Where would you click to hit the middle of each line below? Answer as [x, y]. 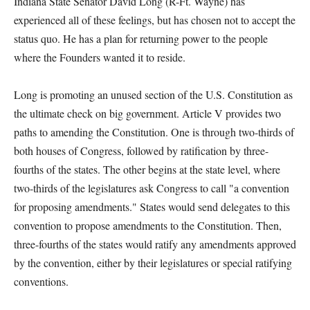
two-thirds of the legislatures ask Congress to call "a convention [152, 188]
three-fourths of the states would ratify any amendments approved [155, 244]
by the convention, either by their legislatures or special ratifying [153, 263]
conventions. [41, 281]
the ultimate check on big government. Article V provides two [147, 113]
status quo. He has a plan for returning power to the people [141, 38]
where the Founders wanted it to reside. [100, 57]
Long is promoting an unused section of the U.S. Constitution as [153, 94]
